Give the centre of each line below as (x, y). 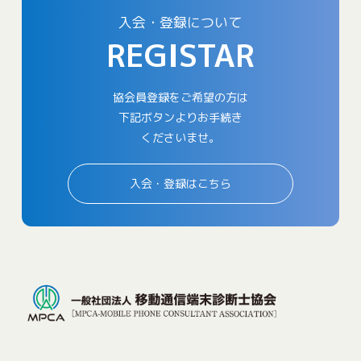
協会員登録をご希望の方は (180, 97)
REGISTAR (180, 55)
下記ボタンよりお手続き (180, 117)
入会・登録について (180, 22)
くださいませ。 (180, 137)
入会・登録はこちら (180, 183)
